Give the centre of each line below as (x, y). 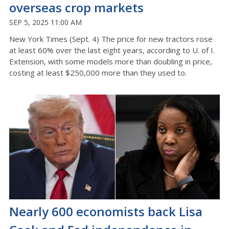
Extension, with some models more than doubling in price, (111, 62)
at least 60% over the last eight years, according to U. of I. (112, 50)
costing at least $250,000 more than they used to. (98, 73)
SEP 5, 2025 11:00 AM (45, 22)
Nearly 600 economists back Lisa (106, 212)
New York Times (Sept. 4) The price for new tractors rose (111, 39)
